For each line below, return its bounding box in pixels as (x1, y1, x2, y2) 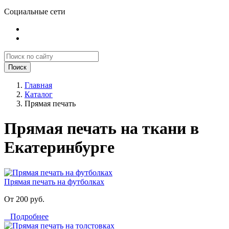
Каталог (25, 90, 53, 99)
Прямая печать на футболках (4, 177, 104, 186)
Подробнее (4, 212, 49, 221)
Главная (25, 81, 52, 89)
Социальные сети (4, 7, 65, 16)
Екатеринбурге (4, 138, 114, 157)
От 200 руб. (4, 194, 44, 203)
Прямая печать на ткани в (4, 119, 199, 138)
